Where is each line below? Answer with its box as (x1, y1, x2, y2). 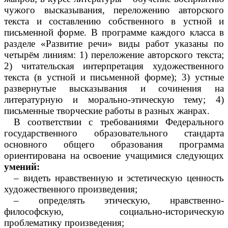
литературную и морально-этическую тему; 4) (4, 94, 224, 105)
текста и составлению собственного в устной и (4, 15, 224, 26)
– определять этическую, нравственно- (13, 194, 224, 206)
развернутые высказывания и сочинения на (4, 82, 224, 94)
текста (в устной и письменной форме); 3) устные (4, 71, 224, 82)
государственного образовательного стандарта (4, 127, 224, 138)
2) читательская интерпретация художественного (4, 60, 224, 71)
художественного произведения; (4, 183, 137, 194)
